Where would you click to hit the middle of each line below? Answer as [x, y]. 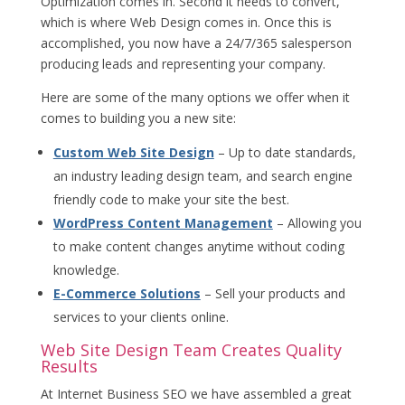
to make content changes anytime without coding [198, 246]
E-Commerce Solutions [127, 293]
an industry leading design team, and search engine [202, 175]
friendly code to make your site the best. [171, 199]
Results [69, 366]
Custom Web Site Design [133, 152]
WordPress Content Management [163, 222]
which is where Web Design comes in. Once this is [186, 22]
